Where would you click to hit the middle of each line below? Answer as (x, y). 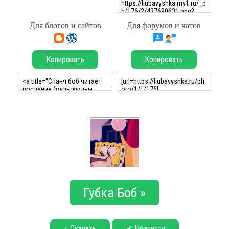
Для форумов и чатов (164, 25)
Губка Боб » (114, 193)
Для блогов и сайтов (65, 25)
